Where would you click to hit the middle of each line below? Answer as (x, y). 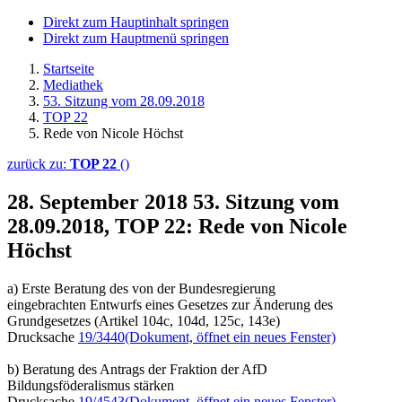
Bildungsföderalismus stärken (91, 385)
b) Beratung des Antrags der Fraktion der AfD (137, 369)
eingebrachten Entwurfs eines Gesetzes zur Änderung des (170, 304)
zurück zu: (39, 164)
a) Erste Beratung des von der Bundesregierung (141, 288)
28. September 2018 (100, 201)
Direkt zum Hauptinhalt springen (136, 22)
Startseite (69, 69)
